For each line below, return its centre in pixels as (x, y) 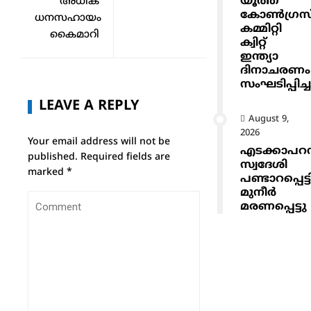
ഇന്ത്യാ (260, 57)
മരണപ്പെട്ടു (274, 207)
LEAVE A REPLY (89, 106)
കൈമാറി (74, 35)
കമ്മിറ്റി (261, 29)
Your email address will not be (99, 142)
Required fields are (125, 157)
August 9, (269, 119)
